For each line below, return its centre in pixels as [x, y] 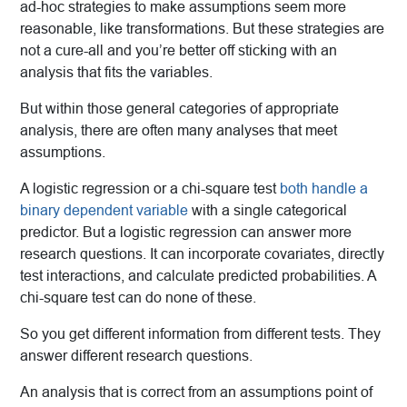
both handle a [324, 189]
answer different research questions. [136, 356]
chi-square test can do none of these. [138, 298]
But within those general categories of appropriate [179, 109]
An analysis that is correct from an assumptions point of [196, 392]
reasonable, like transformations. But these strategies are [202, 29]
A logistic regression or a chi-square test [150, 189]
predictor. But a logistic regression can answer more [186, 233]
